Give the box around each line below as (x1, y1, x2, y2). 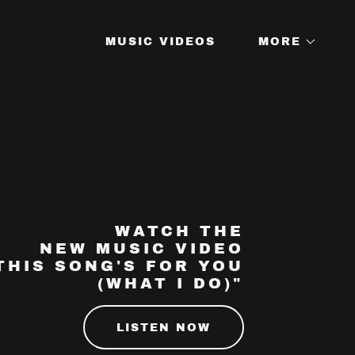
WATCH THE (114, 223, 244, 240)
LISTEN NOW (116, 321, 211, 334)
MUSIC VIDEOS (105, 35, 216, 48)
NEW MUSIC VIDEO (39, 240, 244, 258)
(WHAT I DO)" (97, 275, 244, 292)
